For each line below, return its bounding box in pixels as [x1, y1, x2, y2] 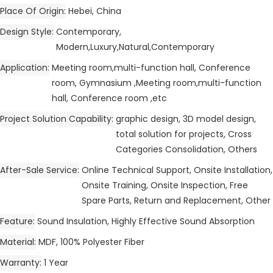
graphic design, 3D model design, [116, 112, 256, 125]
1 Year [44, 256, 68, 269]
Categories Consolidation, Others [116, 143, 257, 155]
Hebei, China [68, 4, 121, 17]
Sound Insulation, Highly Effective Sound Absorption [37, 214, 255, 227]
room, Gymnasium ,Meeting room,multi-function [52, 76, 261, 89]
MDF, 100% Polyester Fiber [38, 235, 144, 248]
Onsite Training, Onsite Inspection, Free [82, 179, 248, 191]
